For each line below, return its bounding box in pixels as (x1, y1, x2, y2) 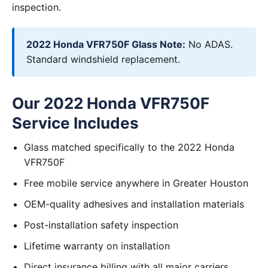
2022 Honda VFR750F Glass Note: (26, 38, 185, 50)
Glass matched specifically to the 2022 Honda (24, 141, 234, 153)
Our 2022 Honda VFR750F (12, 94, 209, 112)
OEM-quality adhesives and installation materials (24, 198, 244, 210)
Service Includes (12, 114, 139, 132)
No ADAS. (185, 38, 233, 50)
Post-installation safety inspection (24, 219, 178, 231)
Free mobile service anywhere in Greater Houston (24, 177, 248, 189)
